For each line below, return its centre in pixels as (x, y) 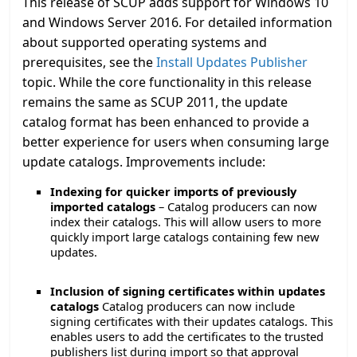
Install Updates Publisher (232, 62)
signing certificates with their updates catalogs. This (192, 321)
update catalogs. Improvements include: (144, 162)
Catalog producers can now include (197, 306)
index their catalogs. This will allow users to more (186, 222)
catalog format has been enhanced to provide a (166, 122)
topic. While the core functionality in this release (167, 82)
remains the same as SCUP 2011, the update (155, 102)
